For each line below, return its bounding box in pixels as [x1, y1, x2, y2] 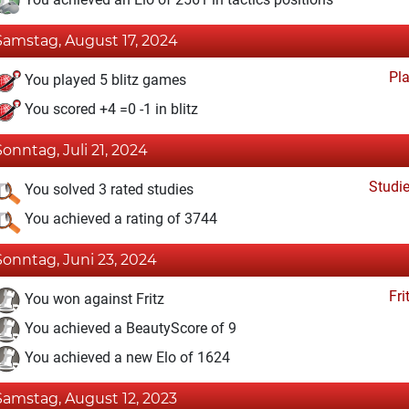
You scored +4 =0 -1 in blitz [21, 100, 198, 119]
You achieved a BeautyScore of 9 [21, 320, 236, 338]
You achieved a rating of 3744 [21, 210, 217, 228]
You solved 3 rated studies [21, 181, 194, 199]
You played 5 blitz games [21, 71, 186, 89]
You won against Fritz [21, 290, 164, 309]
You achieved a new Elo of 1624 [21, 349, 230, 367]
